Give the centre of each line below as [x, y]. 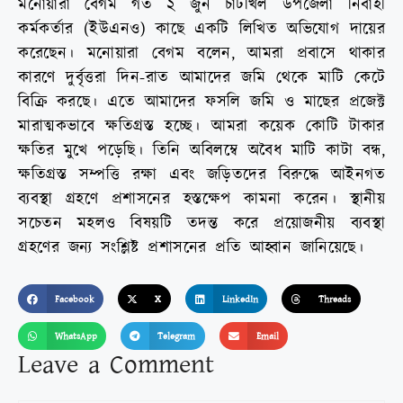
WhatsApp [76, 336]
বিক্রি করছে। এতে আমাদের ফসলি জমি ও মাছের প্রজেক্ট [201, 103]
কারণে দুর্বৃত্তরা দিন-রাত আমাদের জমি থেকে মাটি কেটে [201, 78]
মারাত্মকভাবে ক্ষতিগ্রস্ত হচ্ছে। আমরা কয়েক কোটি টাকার [201, 127]
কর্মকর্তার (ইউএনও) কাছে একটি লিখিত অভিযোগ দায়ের [201, 30]
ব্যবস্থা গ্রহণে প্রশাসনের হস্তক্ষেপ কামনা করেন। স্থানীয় [201, 200]
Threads [335, 299]
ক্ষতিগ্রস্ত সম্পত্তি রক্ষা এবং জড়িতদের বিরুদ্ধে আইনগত [201, 175]
